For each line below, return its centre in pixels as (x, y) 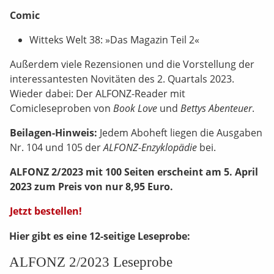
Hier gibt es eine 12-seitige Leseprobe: (100, 236)
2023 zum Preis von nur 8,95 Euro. (91, 187)
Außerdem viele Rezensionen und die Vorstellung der (132, 64)
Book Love (135, 108)
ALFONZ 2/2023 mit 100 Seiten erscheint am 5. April (134, 172)
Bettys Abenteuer (216, 108)
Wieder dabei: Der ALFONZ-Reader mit (98, 94)
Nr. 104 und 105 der (57, 147)
